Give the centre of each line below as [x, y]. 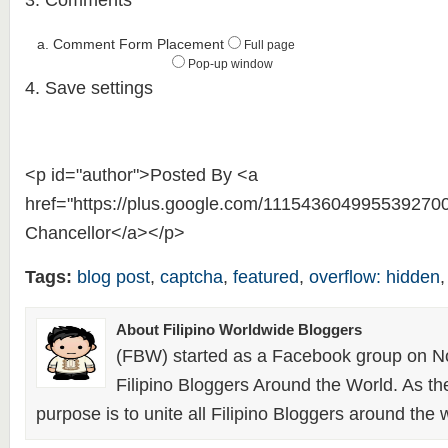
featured [265, 277]
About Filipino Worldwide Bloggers [238, 329]
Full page [269, 45]
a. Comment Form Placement [126, 44]
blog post [113, 277]
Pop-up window [230, 64]
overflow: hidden [374, 277]
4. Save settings [88, 88]
